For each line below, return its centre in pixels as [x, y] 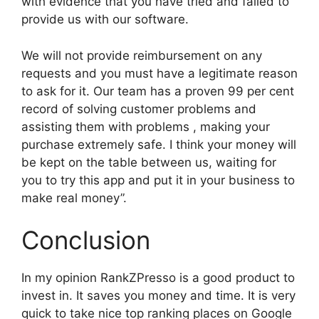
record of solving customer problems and [139, 109]
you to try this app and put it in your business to [158, 180]
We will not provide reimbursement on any [142, 55]
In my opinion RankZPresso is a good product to [158, 278]
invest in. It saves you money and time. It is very [158, 296]
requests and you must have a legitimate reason [159, 73]
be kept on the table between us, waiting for [149, 162]
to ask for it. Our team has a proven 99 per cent [158, 91]
